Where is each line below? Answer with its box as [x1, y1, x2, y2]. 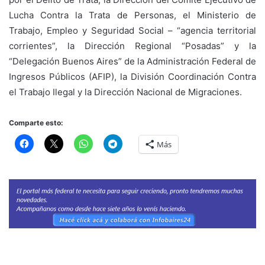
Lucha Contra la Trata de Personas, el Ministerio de [9, 9, 256, 21]
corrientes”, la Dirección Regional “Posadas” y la [9, 40, 256, 52]
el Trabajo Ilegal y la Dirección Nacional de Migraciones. [9, 86, 242, 98]
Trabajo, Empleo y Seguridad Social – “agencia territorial [9, 25, 256, 37]
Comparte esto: [9, 118, 63, 128]
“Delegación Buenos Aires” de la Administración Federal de [9, 56, 256, 67]
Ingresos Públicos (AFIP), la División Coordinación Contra [9, 71, 256, 83]
